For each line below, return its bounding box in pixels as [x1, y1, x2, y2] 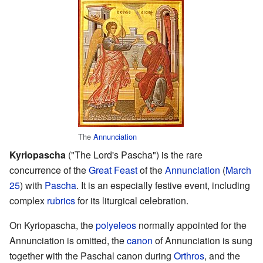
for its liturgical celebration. [75, 194, 188, 208]
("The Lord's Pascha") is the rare [66, 148, 203, 162]
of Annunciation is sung [153, 234, 252, 248]
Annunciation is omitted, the [9, 234, 127, 248]
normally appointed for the [136, 218, 247, 232]
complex [9, 194, 47, 208]
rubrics [47, 194, 75, 208]
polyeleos [96, 218, 136, 232]
